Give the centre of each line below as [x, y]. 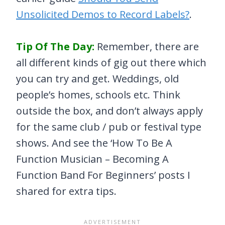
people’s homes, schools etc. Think [98, 95]
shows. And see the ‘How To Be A [94, 143]
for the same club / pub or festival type [109, 127]
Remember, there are [147, 47]
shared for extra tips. [66, 191]
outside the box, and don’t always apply [109, 111]
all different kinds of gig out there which [111, 63]
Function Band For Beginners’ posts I [103, 175]
